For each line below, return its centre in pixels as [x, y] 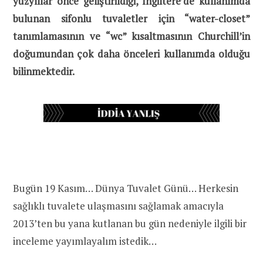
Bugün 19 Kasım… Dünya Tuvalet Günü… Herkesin [126, 188]
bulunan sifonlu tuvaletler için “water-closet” [131, 18]
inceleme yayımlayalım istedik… [85, 241]
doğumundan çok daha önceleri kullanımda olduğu [131, 53]
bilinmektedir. [44, 71]
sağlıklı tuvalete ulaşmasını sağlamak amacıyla [118, 205]
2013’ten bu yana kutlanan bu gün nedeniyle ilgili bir [130, 223]
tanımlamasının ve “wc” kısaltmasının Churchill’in [131, 36]
